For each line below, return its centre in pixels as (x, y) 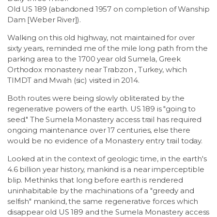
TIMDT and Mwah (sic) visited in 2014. (73, 80)
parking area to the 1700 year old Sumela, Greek (94, 59)
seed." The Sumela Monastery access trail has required (105, 119)
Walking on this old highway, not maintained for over (101, 38)
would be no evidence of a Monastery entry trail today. (105, 141)
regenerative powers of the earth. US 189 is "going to (102, 109)
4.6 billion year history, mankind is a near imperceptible (106, 169)
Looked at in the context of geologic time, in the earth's (107, 159)
